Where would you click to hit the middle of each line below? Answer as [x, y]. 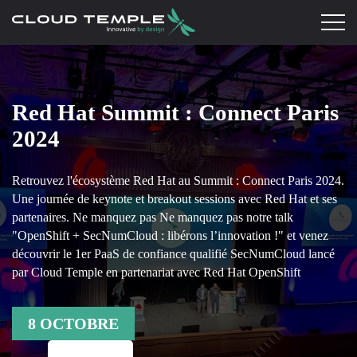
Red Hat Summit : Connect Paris [175, 112]
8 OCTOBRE [73, 324]
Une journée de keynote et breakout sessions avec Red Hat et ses [175, 198]
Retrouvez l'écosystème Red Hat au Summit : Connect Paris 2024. [178, 180]
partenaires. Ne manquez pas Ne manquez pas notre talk [153, 217]
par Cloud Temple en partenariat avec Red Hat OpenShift [156, 272]
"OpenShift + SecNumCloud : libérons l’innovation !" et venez [170, 235]
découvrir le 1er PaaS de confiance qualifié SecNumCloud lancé [173, 253]
